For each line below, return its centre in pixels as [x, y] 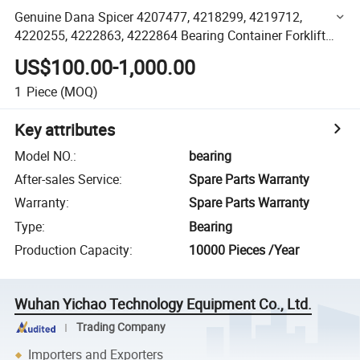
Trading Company [121, 327]
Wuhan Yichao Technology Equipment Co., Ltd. [164, 304]
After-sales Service [67, 180]
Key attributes [65, 129]
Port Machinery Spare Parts [92, 53]
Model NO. [44, 155]
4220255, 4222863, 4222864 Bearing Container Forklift [170, 35]
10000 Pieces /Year [244, 250]
